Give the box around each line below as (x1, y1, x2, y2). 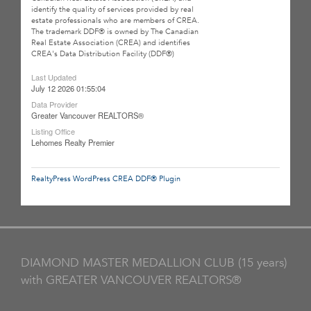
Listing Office (31, 125, 75, 137)
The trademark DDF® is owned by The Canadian (31, 26, 199, 37)
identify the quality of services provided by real (31, 3, 194, 15)
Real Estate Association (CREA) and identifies (31, 37, 190, 48)
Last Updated (31, 71, 76, 83)
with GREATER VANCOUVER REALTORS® (21, 271, 242, 288)
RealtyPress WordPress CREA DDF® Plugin (31, 173, 180, 184)
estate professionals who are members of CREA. (31, 15, 199, 26)
